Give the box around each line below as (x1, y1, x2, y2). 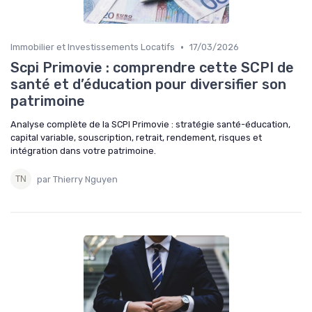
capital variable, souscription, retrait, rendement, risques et (10, 132, 262, 143)
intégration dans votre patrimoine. (10, 146, 156, 157)
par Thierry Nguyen (37, 173, 118, 185)
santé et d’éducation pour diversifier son (10, 76, 286, 93)
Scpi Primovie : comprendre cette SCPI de (10, 59, 294, 77)
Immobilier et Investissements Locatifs (10, 42, 175, 53)
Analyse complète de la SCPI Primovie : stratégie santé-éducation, (10, 119, 290, 130)
